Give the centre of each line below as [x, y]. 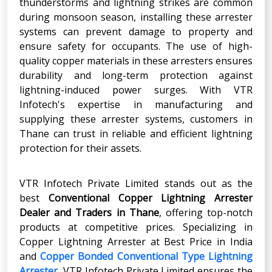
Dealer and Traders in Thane [89, 212]
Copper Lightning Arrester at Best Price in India [136, 241]
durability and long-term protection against [136, 75]
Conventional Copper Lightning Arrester [146, 198]
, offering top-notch [206, 212]
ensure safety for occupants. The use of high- [136, 46]
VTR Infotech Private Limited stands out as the [136, 183]
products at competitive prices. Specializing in [136, 227]
